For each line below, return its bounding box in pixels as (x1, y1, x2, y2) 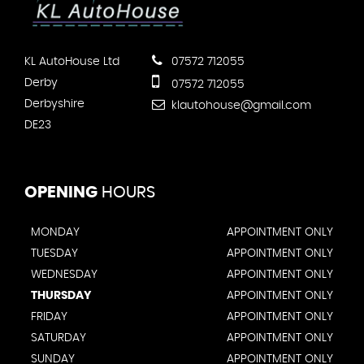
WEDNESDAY (31, 269, 97, 281)
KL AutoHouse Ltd (24, 56, 119, 68)
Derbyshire (24, 98, 84, 110)
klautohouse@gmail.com (168, 100, 311, 112)
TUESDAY (31, 248, 78, 260)
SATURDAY (31, 332, 86, 344)
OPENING (24, 184, 97, 201)
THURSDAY (31, 290, 91, 302)
